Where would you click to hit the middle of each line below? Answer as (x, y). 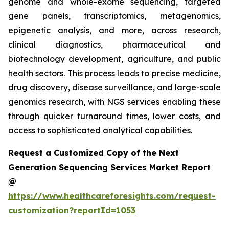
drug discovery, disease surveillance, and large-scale (114, 88)
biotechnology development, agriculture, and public (114, 59)
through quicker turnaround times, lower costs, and (114, 116)
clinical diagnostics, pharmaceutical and (114, 45)
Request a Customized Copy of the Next (94, 153)
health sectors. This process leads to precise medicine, (114, 73)
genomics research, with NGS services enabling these (114, 102)
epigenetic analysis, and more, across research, (114, 30)
